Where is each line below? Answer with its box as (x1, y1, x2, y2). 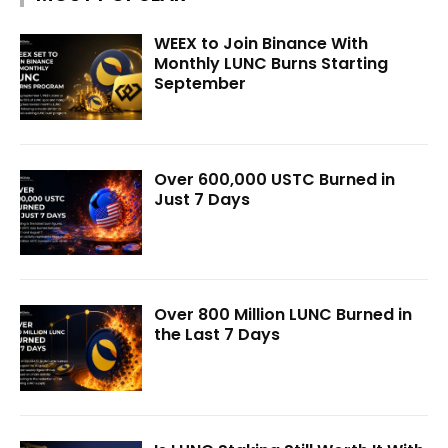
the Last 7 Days (154, 323, 281, 347)
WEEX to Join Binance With (154, 32, 369, 56)
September (154, 72, 247, 96)
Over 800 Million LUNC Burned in (154, 303, 413, 327)
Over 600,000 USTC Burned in (154, 167, 396, 191)
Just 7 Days (154, 187, 251, 211)
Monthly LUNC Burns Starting (154, 52, 389, 76)
